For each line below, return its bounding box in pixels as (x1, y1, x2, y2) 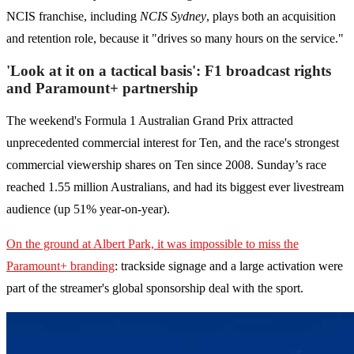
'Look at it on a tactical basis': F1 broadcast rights (6, 62, 331, 80)
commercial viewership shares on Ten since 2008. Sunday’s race (6, 158, 326, 172)
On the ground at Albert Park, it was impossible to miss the (6, 237, 299, 251)
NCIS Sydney (140, 9, 206, 24)
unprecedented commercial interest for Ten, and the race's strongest (6, 136, 339, 150)
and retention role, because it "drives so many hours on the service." (6, 32, 344, 46)
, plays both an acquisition (206, 9, 336, 24)
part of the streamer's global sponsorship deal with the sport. (6, 281, 303, 296)
